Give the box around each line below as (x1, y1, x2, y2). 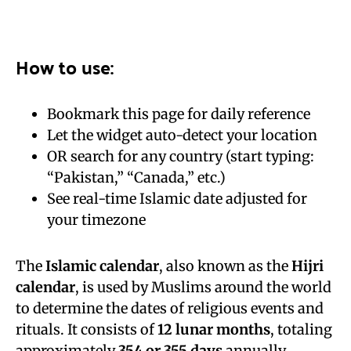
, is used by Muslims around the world (75, 278, 331, 296)
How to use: (16, 50, 114, 84)
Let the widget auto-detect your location (47, 126, 317, 144)
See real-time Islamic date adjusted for (47, 190, 307, 208)
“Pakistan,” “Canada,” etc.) (47, 168, 226, 186)
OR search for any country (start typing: (47, 147, 314, 165)
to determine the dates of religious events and (16, 299, 324, 317)
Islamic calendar (45, 257, 159, 275)
